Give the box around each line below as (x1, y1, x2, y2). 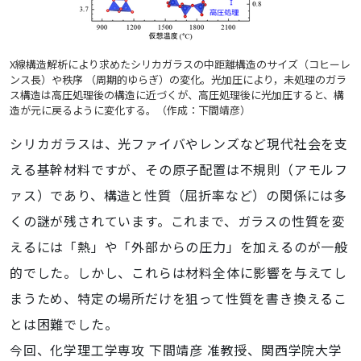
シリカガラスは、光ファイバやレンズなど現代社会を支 (10, 134, 348, 153)
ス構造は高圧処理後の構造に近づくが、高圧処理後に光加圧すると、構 (10, 87, 344, 102)
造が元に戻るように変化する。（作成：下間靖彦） (10, 102, 251, 118)
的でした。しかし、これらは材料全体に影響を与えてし (10, 263, 347, 282)
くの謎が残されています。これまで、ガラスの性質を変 (10, 211, 346, 230)
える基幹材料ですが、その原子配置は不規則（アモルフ (10, 160, 348, 179)
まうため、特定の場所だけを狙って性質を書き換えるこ (10, 288, 347, 308)
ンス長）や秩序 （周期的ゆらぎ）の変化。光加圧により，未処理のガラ (10, 72, 346, 87)
